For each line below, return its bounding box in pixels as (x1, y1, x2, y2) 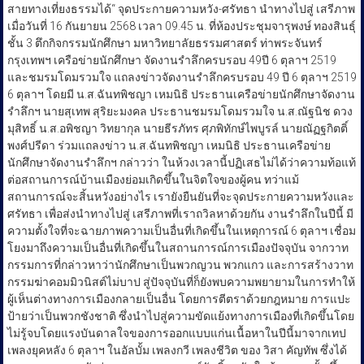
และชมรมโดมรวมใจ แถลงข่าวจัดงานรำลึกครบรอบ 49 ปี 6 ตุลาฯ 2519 (6, 71, 357, 84)
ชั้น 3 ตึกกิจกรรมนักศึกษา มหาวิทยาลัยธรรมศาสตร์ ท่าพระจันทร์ (6, 37, 323, 50)
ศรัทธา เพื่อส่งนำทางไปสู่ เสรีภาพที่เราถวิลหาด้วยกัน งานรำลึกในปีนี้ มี (6, 207, 353, 221)
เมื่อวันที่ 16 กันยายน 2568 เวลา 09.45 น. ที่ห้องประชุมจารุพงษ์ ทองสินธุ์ (6, 19, 356, 33)
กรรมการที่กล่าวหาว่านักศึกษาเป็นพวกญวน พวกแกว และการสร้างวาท (6, 258, 353, 272)
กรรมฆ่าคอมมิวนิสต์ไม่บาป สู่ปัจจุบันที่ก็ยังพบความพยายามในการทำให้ (6, 275, 355, 289)
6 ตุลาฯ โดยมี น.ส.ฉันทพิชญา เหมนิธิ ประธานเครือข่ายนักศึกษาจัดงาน (6, 88, 355, 102)
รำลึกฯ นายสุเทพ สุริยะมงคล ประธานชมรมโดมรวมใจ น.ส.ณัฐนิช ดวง (6, 105, 353, 119)
